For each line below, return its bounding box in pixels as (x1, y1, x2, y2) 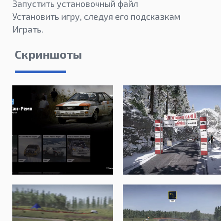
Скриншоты (15, 47, 82, 62)
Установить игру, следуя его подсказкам (12, 11, 181, 22)
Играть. (12, 24, 43, 35)
